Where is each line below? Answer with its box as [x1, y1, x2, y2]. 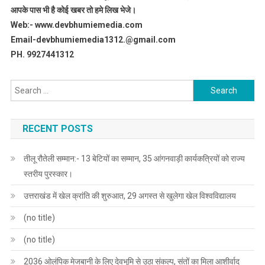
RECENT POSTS [22, 123, 93, 135]
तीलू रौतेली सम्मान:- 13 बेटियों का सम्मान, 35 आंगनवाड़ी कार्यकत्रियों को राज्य [23, 154, 245, 164]
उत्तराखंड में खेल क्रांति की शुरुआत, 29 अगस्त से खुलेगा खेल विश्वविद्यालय [23, 191, 236, 201]
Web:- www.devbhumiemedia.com [10, 20, 143, 30]
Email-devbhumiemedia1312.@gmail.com [10, 35, 176, 45]
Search [193, 82, 220, 92]
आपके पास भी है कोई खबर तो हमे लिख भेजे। [10, 5, 136, 15]
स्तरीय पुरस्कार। [23, 169, 73, 179]
